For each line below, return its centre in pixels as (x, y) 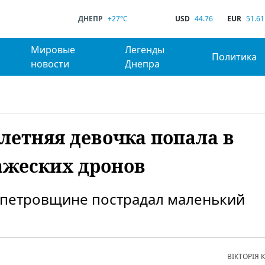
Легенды (145, 50)
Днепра (143, 64)
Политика (235, 57)
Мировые (53, 50)
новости (50, 64)
